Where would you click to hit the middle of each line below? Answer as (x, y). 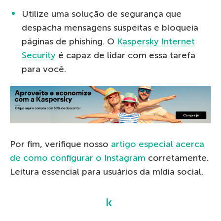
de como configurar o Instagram (78, 158)
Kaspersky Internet (156, 41)
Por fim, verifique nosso (60, 144)
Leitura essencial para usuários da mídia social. (107, 171)
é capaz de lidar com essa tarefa (126, 55)
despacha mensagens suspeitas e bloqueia (110, 27)
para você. (44, 69)
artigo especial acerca (158, 144)
